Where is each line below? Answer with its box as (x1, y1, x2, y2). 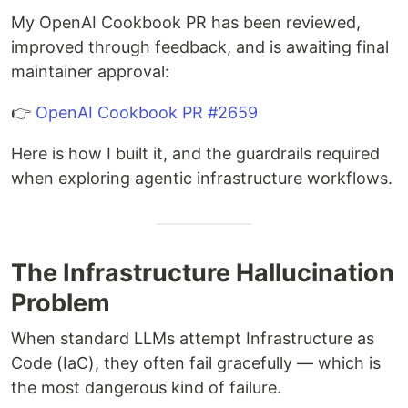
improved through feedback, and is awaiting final (11, 36, 389, 56)
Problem (11, 287, 110, 318)
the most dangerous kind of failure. (11, 377, 281, 397)
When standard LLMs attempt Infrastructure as (11, 328, 374, 348)
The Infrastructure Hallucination (11, 257, 394, 288)
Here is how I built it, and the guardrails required (11, 143, 380, 163)
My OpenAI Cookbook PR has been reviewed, (11, 12, 361, 32)
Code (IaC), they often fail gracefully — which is (11, 352, 381, 372)
